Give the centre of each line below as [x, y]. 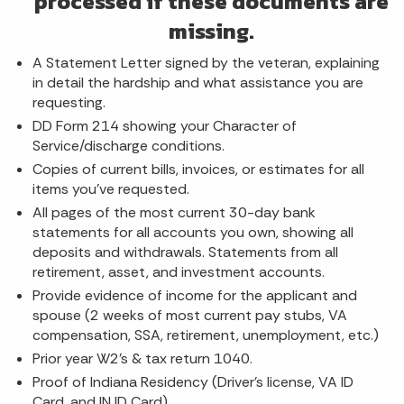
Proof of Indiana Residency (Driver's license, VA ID [193, 382]
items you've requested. [111, 189]
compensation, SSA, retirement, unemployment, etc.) [206, 335]
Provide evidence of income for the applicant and [195, 295]
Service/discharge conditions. [129, 146]
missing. [211, 31]
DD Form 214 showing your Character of [165, 126]
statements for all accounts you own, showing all [193, 232]
